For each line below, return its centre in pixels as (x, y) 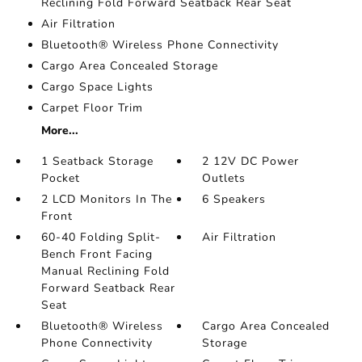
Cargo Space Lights (97, 87)
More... (59, 131)
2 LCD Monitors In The (106, 200)
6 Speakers (234, 200)
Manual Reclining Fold (105, 271)
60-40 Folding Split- (101, 238)
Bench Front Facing (97, 255)
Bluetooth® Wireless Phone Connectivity (160, 45)
